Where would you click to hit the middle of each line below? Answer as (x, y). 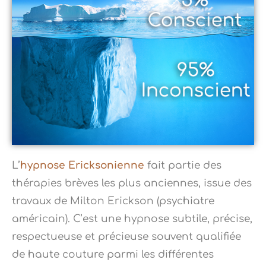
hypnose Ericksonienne (82, 166)
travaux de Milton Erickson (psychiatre (113, 201)
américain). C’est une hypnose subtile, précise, (132, 219)
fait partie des (183, 166)
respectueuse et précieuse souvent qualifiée (126, 237)
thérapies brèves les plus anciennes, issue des (132, 183)
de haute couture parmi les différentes (113, 255)
